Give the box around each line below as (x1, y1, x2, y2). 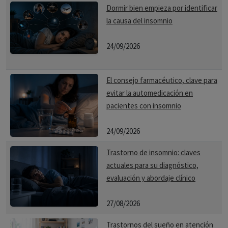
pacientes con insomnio (106, 101, 181, 110)
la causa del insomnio (106, 16, 173, 25)
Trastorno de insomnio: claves (106, 148, 201, 157)
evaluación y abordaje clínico (106, 173, 195, 183)
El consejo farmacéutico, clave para (106, 75, 217, 85)
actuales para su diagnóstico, (106, 160, 198, 170)
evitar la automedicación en (106, 88, 193, 98)
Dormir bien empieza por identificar (106, 3, 217, 13)
